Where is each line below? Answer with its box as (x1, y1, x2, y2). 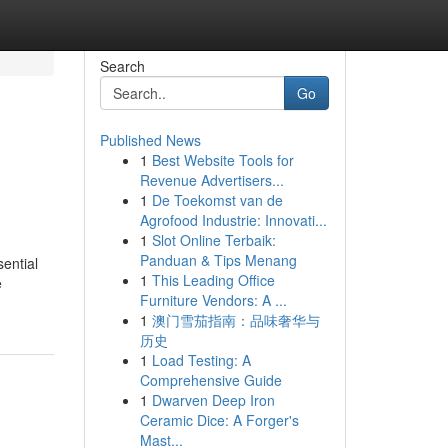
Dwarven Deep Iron (151, 390, 275, 410)
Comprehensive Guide (139, 370, 282, 390)
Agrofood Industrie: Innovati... (139, 210, 327, 230)
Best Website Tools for (151, 150, 294, 170)
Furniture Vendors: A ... (139, 290, 287, 310)
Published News (99, 130, 201, 150)
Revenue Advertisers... (139, 170, 284, 190)
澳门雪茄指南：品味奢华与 (151, 310, 320, 330)
